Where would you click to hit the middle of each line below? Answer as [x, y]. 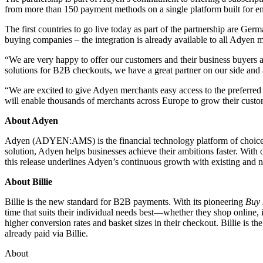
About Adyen [31, 120]
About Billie [28, 181]
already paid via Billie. [46, 233]
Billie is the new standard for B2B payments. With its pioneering [125, 201]
